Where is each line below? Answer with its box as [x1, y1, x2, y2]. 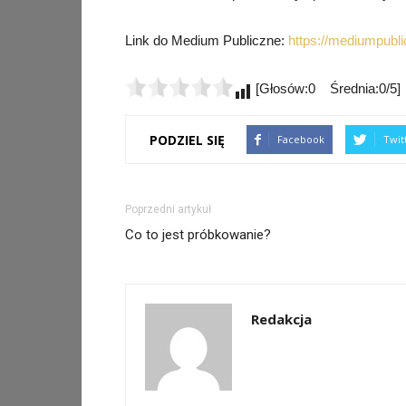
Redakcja [251, 310, 312, 328]
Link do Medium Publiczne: [125, 33, 288, 48]
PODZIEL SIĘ [150, 130, 225, 149]
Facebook [277, 132, 324, 146]
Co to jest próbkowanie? [125, 227, 271, 243]
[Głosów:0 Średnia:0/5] [252, 81, 401, 96]
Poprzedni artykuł [125, 203, 211, 216]
